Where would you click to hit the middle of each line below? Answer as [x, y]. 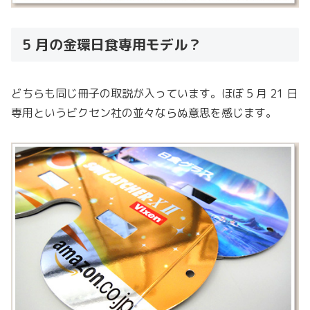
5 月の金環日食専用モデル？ [114, 44]
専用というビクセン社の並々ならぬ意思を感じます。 [144, 113]
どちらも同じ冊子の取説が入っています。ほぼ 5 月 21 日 [154, 94]
